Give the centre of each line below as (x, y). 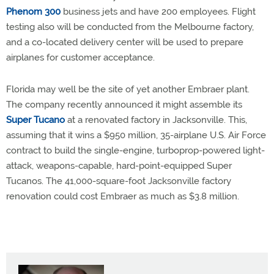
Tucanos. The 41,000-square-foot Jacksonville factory (119, 181)
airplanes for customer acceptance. (80, 57)
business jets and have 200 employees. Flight (158, 12)
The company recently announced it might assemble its (124, 105)
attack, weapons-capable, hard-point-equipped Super (119, 166)
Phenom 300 (33, 12)
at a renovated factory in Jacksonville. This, (156, 120)
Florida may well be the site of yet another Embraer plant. (128, 89)
